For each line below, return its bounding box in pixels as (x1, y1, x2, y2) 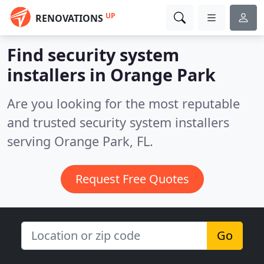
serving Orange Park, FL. (7, 133, 153, 150)
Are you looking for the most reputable (7, 95, 240, 112)
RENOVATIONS (35, 12, 103, 25)
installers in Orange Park (7, 63, 216, 86)
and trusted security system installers (7, 114, 229, 131)
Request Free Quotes (75, 171, 189, 187)
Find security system (7, 43, 179, 66)
